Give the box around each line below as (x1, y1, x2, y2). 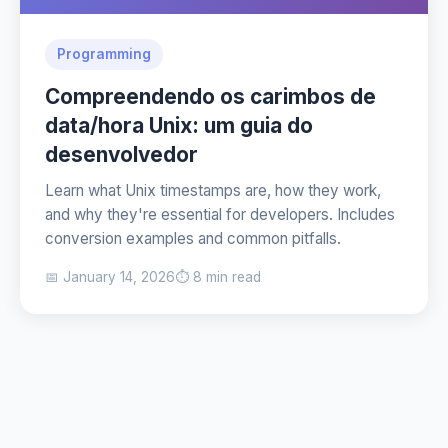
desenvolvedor (45, 142, 198, 167)
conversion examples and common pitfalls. (45, 229, 341, 248)
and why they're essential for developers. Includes (45, 205, 395, 224)
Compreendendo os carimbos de (45, 84, 376, 109)
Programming (57, 46, 151, 62)
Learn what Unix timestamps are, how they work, (45, 181, 381, 200)
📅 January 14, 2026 (45, 269, 175, 285)
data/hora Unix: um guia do (45, 113, 313, 138)
